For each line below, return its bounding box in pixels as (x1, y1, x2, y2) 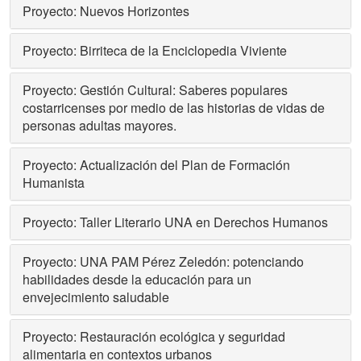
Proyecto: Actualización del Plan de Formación (23, 156, 290, 174)
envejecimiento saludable (23, 288, 169, 306)
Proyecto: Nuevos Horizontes (23, 2, 189, 20)
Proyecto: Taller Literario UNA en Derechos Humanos (23, 213, 328, 231)
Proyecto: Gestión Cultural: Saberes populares (23, 81, 288, 99)
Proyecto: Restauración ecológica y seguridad (23, 327, 285, 346)
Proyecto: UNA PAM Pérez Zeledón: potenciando (23, 252, 304, 271)
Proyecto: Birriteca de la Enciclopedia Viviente (23, 41, 287, 60)
